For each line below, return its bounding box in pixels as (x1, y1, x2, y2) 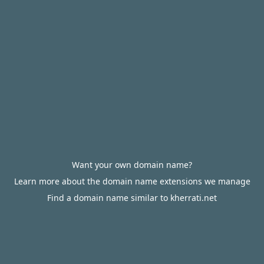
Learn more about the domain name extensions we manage (14, 176, 250, 187)
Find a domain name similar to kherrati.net (47, 192, 217, 203)
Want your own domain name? (72, 159, 192, 170)
